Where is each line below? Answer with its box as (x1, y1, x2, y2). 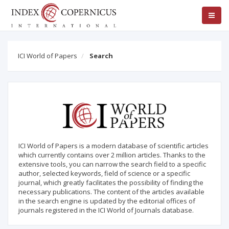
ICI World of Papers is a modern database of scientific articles (18, 141, 209, 150)
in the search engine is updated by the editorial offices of (18, 196, 195, 205)
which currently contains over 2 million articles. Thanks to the (18, 150, 205, 159)
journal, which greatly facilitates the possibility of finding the (18, 178, 203, 187)
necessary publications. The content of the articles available (18, 187, 204, 196)
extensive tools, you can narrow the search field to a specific (18, 159, 206, 169)
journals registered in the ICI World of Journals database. (18, 205, 194, 215)
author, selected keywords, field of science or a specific (18, 169, 190, 178)
